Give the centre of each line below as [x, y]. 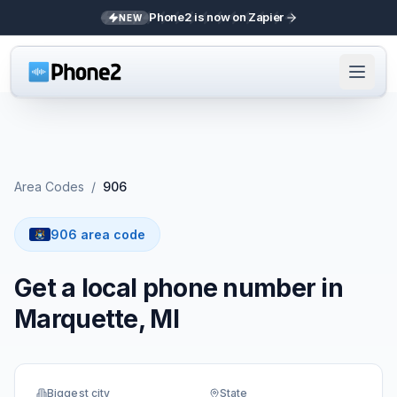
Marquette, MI [97, 319]
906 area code [98, 234]
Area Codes [49, 187]
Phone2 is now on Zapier [216, 17]
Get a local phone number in [179, 288]
